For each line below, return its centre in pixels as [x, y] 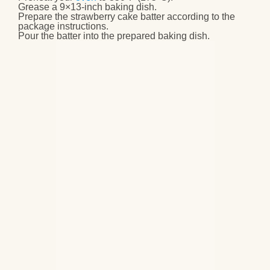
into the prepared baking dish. [145, 36]
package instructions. [63, 27]
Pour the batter [49, 36]
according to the [200, 17]
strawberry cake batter [118, 17]
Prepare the [44, 17]
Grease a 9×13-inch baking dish [86, 7]
